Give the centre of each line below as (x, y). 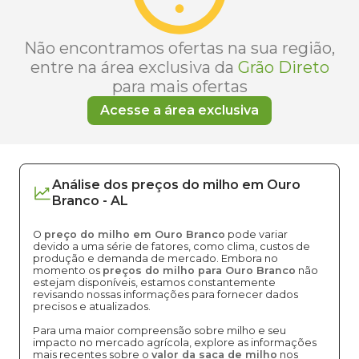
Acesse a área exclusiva (179, 110)
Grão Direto (283, 67)
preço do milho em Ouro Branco (135, 234)
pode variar (256, 234)
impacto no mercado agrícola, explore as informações (175, 343)
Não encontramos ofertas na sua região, (179, 48)
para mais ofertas (179, 87)
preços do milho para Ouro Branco (199, 270)
